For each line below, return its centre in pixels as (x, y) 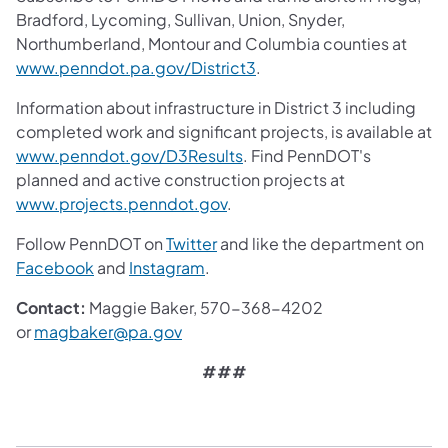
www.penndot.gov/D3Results (129, 155)
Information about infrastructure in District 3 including (216, 107)
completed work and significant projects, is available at (224, 131)
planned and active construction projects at (180, 179)
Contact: (51, 307)
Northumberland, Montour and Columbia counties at (211, 43)
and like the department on (320, 243)
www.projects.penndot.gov (121, 203)
